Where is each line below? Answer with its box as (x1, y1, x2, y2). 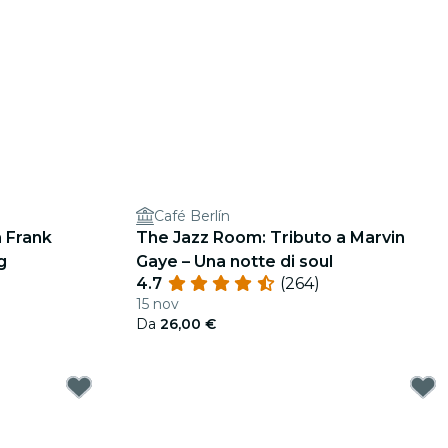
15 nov (136, 295, 179, 313)
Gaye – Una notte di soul (136, 252, 333, 271)
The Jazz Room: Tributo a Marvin (136, 228, 405, 247)
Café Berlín (154, 207, 230, 225)
